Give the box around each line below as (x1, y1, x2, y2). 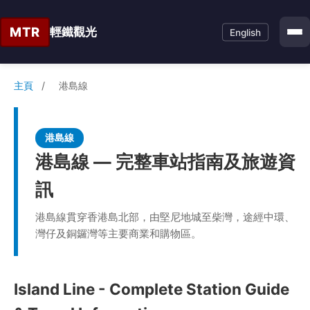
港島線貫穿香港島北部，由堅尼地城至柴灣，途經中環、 (35, 210, 295, 224)
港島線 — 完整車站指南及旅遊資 (35, 151, 295, 172)
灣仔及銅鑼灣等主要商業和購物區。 (35, 227, 201, 240)
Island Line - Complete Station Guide (14, 280, 289, 298)
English (230, 26, 261, 38)
